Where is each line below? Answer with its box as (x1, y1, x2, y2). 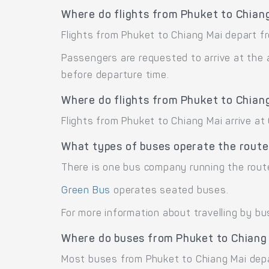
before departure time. (61, 70, 169, 80)
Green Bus (61, 186, 111, 196)
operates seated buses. (110, 186, 229, 196)
